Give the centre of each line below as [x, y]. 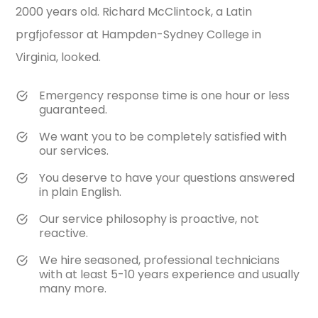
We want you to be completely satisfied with [163, 137]
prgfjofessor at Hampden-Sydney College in [139, 34]
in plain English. [80, 192]
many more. [72, 289]
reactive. [63, 233]
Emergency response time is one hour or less [164, 95]
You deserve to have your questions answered [166, 178]
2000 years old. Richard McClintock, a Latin [134, 12]
